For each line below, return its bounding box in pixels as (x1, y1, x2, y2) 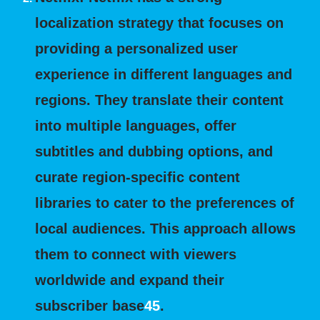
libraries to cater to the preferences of (35, 195, 295, 211)
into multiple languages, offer (35, 118, 237, 134)
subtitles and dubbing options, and (35, 144, 274, 159)
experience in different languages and (35, 66, 293, 82)
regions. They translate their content (35, 92, 284, 108)
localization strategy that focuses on (35, 15, 284, 31)
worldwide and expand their (35, 272, 225, 288)
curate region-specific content (35, 169, 241, 185)
